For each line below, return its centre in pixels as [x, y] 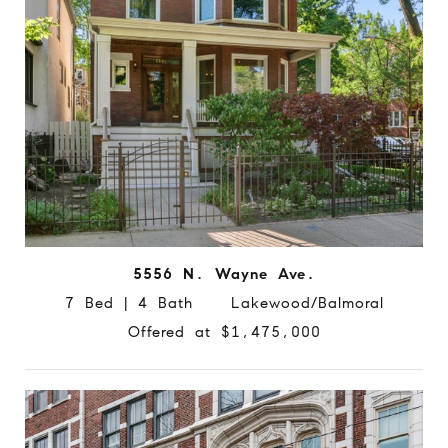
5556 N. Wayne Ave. [224, 274]
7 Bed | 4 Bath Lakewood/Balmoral [224, 303]
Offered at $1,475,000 [224, 332]
